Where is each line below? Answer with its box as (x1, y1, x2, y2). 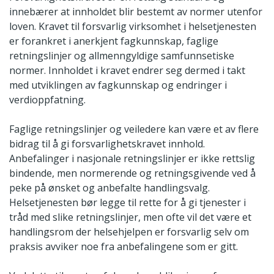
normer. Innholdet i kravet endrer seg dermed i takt (9, 63, 245, 77)
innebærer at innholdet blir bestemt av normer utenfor (9, 4, 262, 18)
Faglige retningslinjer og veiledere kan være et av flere (9, 122, 259, 136)
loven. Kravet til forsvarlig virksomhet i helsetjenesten (9, 19, 256, 33)
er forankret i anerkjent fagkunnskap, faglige (9, 34, 218, 48)
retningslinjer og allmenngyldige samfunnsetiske (9, 48, 234, 62)
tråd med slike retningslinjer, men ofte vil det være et (9, 210, 251, 224)
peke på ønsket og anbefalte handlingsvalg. (9, 180, 210, 194)
